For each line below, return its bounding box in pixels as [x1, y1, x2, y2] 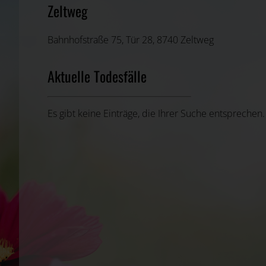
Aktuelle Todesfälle [47, 65, 147, 87]
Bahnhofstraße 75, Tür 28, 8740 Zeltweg [47, 33, 214, 46]
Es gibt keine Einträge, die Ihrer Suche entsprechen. [47, 106, 265, 120]
